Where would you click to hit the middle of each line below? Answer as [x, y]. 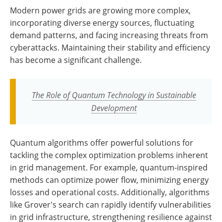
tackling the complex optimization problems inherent [109, 155]
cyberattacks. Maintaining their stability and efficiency [110, 48]
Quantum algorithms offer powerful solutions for [102, 143]
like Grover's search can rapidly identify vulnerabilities [111, 205]
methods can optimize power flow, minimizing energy [109, 180]
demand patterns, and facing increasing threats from [109, 35]
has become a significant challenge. [76, 60]
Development [114, 108]
